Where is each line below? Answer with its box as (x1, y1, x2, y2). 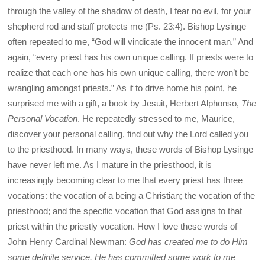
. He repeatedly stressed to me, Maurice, (77, 113, 235, 124)
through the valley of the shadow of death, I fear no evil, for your (8, 5, 251, 16)
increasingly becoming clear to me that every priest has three (8, 174, 243, 185)
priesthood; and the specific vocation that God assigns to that (8, 205, 243, 216)
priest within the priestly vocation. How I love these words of (8, 221, 238, 231)
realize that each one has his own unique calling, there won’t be (8, 67, 250, 77)
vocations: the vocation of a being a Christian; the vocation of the (8, 190, 256, 201)
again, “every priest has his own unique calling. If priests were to (8, 51, 254, 62)
